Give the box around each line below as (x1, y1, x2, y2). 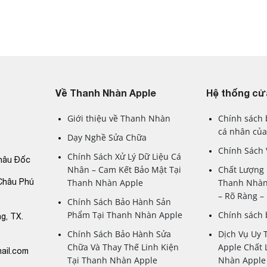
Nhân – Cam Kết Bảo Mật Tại (67, 163, 182, 175)
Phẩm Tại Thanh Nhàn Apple (67, 209, 183, 221)
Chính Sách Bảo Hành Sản (67, 195, 172, 207)
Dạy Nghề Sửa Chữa (67, 131, 147, 143)
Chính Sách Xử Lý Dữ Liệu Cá (67, 150, 182, 162)
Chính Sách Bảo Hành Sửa (67, 228, 172, 240)
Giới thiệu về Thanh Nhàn (67, 112, 171, 124)
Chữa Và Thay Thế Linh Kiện (67, 241, 179, 253)
